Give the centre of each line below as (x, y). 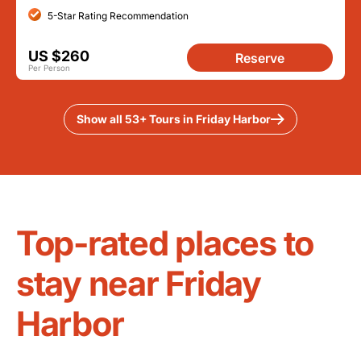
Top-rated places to (165, 243)
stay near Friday (139, 283)
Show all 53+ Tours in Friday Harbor (173, 119)
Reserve (260, 58)
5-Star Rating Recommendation (118, 15)
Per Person (49, 68)
